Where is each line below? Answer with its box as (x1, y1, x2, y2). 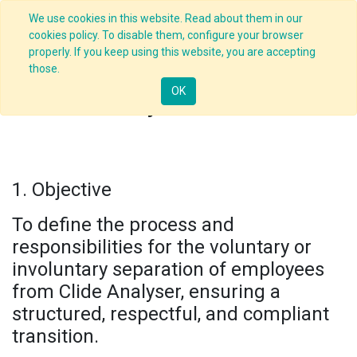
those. (29, 62, 60, 75)
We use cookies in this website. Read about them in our (29, 12, 303, 25)
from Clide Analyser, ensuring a (12, 280, 280, 303)
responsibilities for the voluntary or (12, 235, 312, 258)
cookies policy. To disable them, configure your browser (29, 29, 304, 41)
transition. (12, 324, 99, 347)
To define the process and (12, 213, 234, 236)
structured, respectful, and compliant (12, 302, 329, 325)
